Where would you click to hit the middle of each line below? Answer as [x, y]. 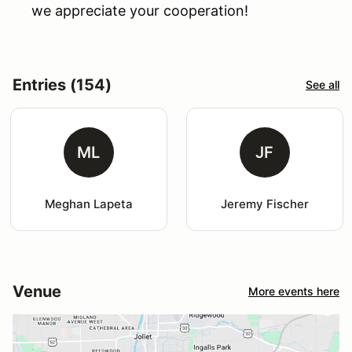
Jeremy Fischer [264, 203]
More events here [294, 291]
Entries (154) [62, 84]
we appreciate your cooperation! [140, 10]
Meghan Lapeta [88, 203]
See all [323, 85]
